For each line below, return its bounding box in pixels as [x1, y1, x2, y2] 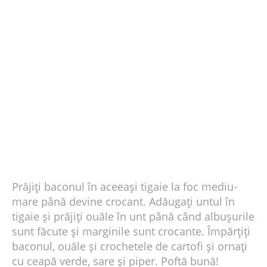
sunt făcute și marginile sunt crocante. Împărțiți [12, 224, 250, 239]
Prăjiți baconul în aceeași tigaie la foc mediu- [12, 179, 237, 194]
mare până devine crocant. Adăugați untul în [12, 194, 235, 209]
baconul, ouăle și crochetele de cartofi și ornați [12, 239, 247, 254]
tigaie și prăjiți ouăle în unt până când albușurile [12, 209, 254, 224]
